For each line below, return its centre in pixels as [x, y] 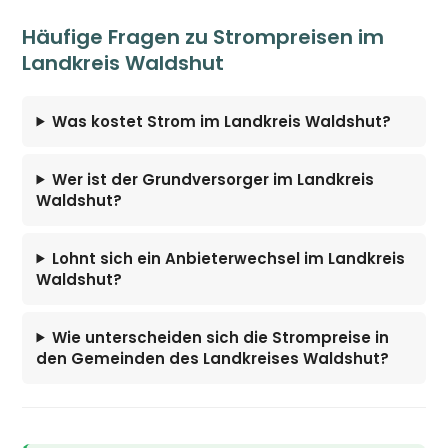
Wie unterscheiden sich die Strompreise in [221, 337]
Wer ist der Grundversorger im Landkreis [213, 179]
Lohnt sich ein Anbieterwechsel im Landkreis [229, 258]
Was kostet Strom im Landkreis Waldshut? [222, 121]
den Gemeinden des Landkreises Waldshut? [213, 358]
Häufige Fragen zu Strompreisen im [203, 36]
